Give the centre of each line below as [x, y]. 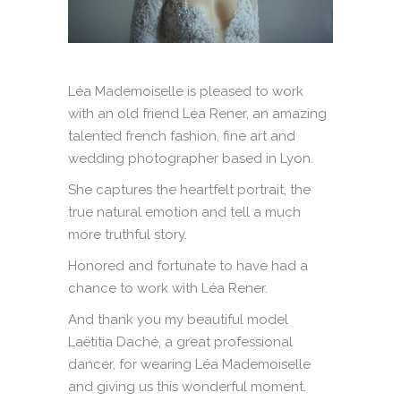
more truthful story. [128, 234]
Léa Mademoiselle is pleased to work [186, 91]
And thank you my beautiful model [179, 319]
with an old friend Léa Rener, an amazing [198, 113]
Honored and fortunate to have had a [188, 265]
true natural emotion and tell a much [185, 212]
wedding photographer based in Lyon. [191, 158]
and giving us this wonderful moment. [188, 386]
